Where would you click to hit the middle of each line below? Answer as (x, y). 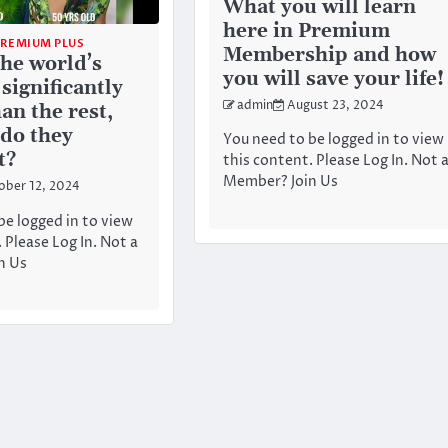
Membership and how (329, 56)
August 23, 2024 (335, 106)
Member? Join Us (280, 182)
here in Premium (306, 32)
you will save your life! (333, 80)
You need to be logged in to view (333, 140)
